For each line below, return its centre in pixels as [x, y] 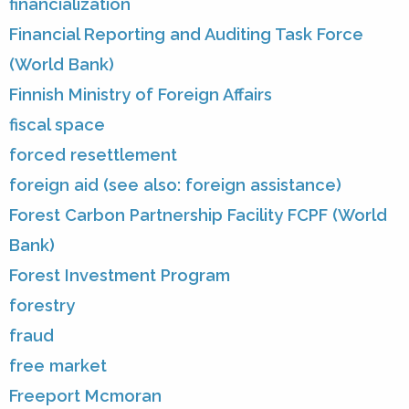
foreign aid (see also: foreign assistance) [175, 185]
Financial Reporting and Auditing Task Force [186, 35]
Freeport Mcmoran [85, 396]
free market [58, 366]
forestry [42, 306]
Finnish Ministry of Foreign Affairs [141, 95]
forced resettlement [93, 155]
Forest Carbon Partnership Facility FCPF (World [198, 215]
